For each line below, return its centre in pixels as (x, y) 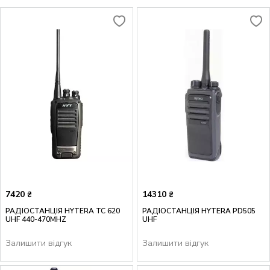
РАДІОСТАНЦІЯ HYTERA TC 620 (63, 211)
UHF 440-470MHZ (36, 220)
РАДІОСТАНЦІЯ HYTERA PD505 (199, 211)
